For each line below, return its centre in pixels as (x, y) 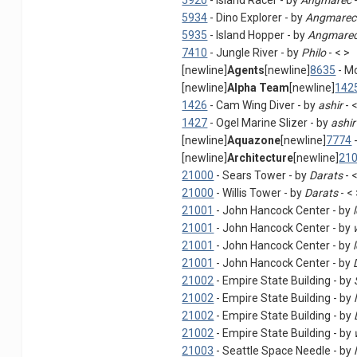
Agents (246, 71)
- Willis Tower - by (259, 193)
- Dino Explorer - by (257, 18)
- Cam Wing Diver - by (263, 106)
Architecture (261, 158)
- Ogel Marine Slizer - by (269, 123)
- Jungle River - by (255, 53)
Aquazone (254, 141)
